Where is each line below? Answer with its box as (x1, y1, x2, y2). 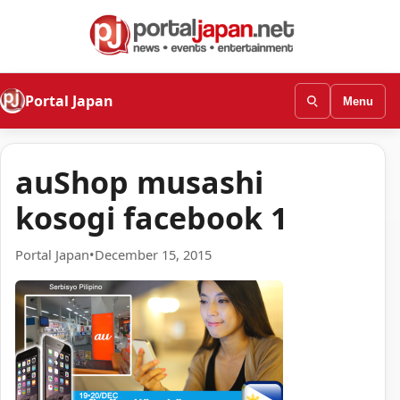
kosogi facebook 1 (15, 196, 287, 238)
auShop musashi (15, 161, 263, 203)
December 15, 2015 (95, 246, 212, 264)
